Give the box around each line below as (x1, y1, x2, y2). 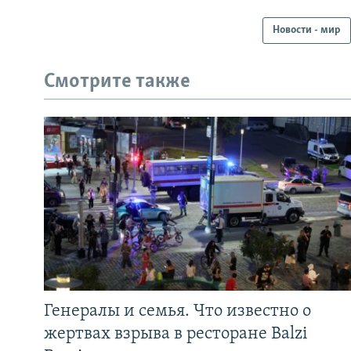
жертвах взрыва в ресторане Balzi (44, 324, 308, 343)
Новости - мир (273, 24, 342, 37)
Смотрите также (44, 71, 190, 93)
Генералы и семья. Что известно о (44, 302, 311, 320)
